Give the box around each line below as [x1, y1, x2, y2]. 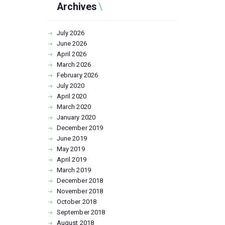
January [56, 114, 81, 122]
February [56, 71, 84, 79]
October [56, 198, 82, 206]
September [56, 208, 91, 216]
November [56, 187, 89, 195]
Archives [56, 1, 96, 13]
